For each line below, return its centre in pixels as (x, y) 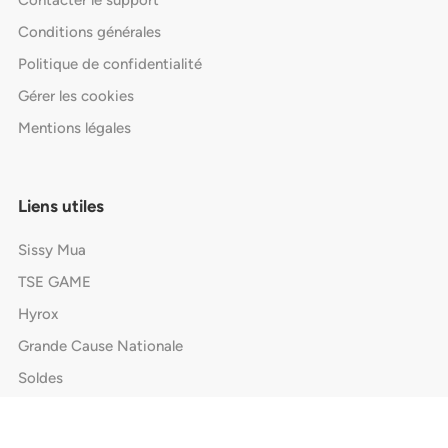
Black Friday (58, 410)
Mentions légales (74, 128)
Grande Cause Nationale (100, 346)
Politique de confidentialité (109, 64)
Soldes (40, 378)
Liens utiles (60, 206)
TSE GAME (54, 282)
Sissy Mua (51, 250)
